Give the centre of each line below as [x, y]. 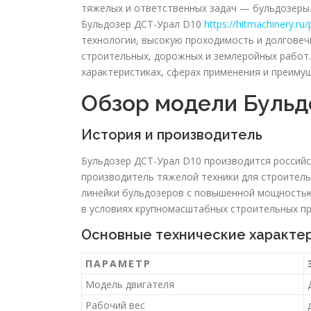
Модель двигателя [130, 285]
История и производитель [172, 135]
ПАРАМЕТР [118, 264]
